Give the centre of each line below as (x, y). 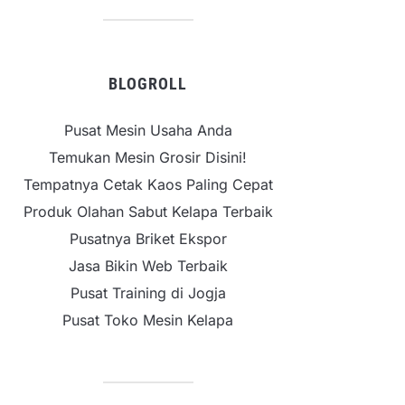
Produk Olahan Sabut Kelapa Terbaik (148, 212)
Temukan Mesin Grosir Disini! (148, 157)
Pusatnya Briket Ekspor (148, 239)
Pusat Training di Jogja (148, 293)
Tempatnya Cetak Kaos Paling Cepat (148, 184)
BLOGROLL (148, 84)
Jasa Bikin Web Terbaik (148, 266)
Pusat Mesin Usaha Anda (148, 130)
